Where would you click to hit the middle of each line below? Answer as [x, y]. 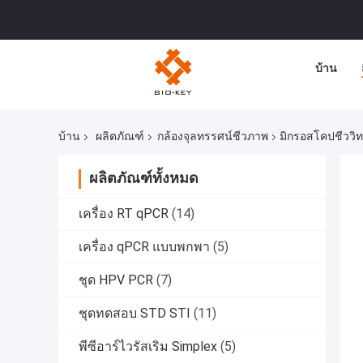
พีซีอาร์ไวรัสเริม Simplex [148, 347]
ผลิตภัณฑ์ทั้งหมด [144, 178]
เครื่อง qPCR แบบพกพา [144, 247]
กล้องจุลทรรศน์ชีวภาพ [213, 137]
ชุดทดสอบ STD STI [135, 314]
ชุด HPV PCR [116, 280]
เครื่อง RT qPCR [124, 214]
